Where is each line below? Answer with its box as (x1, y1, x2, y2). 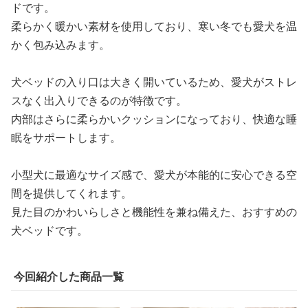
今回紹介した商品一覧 (14, 269, 124, 285)
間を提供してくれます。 (11, 186, 132, 201)
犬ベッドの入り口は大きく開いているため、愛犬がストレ (11, 74, 297, 90)
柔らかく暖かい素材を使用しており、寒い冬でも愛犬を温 (11, 19, 297, 34)
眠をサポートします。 (11, 130, 121, 146)
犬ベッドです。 (11, 223, 88, 239)
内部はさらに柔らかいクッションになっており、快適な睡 (11, 111, 297, 127)
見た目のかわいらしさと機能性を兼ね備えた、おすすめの (11, 204, 297, 220)
